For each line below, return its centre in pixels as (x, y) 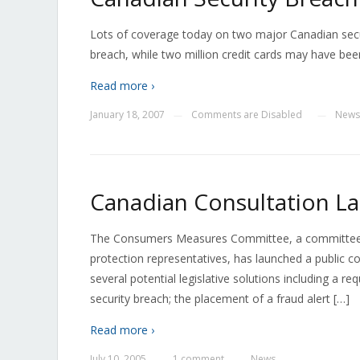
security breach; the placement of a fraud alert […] (220, 299)
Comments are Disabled (247, 115)
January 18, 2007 (127, 115)
